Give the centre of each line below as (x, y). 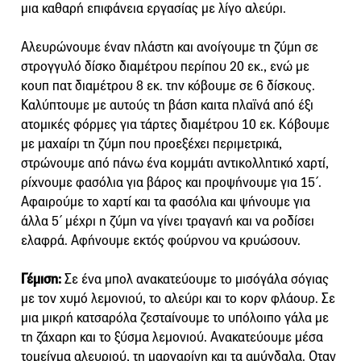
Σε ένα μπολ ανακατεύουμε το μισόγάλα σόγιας (195, 280)
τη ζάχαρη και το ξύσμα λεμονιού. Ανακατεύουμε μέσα (172, 338)
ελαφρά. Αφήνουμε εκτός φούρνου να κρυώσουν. (161, 241)
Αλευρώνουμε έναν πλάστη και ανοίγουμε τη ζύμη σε (170, 48)
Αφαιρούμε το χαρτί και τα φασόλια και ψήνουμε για (166, 202)
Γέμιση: (41, 280)
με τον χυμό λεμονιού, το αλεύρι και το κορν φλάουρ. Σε (178, 299)
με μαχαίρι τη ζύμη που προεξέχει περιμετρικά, (151, 144)
